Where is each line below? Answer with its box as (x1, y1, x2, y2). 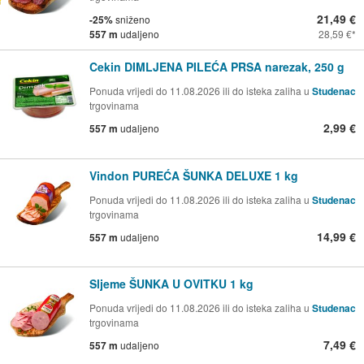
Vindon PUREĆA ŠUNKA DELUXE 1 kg (89, 167, 298, 184)
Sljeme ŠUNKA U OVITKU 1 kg (89, 275, 253, 292)
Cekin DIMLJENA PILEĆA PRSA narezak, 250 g (89, 58, 344, 75)
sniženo (113, 11, 150, 26)
